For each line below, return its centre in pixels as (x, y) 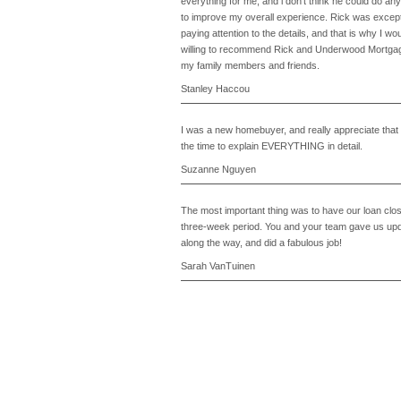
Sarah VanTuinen (218, 266)
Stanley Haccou (215, 89)
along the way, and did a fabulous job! (261, 243)
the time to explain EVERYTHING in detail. (272, 146)
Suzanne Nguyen (218, 169)
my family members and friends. (250, 65)
